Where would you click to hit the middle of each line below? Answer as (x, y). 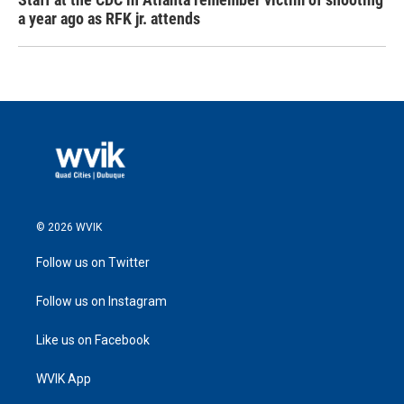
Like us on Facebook (93, 340)
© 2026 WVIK (69, 227)
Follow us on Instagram (101, 301)
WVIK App (64, 378)
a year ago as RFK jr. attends (109, 18)
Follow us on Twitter (93, 262)
